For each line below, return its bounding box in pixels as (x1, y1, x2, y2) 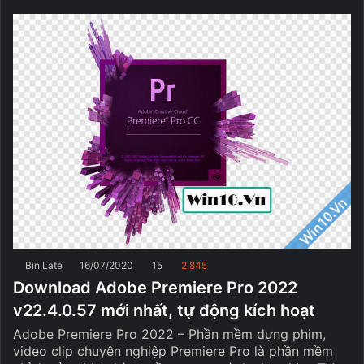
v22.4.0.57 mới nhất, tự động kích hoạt (13, 300, 315, 320)
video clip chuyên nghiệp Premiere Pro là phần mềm (13, 342, 333, 359)
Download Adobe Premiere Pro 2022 (13, 277, 297, 297)
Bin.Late (25, 258, 63, 271)
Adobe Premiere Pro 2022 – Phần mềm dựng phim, (13, 325, 326, 342)
